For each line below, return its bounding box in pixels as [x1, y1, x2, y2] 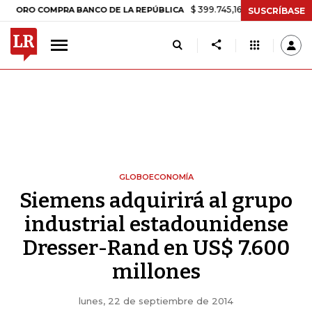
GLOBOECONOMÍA [118, 172, 194, 182]
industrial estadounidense [24, 212, 288, 237]
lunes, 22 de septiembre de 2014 [79, 295, 233, 306]
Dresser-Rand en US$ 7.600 [22, 235, 290, 260]
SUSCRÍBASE [248, 5, 305, 16]
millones [111, 259, 201, 284]
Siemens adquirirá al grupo [19, 188, 292, 213]
